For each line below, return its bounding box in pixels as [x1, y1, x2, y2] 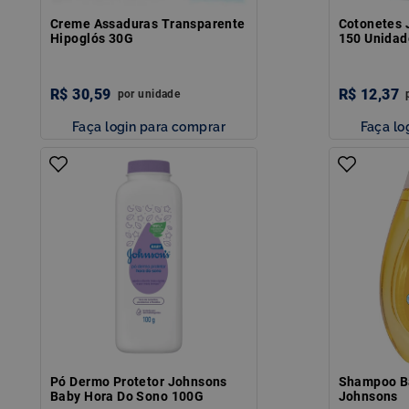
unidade [138, 87, 181, 100]
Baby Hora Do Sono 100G [50, 388, 204, 404]
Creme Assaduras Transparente [50, 16, 246, 31]
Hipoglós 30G [50, 30, 134, 46]
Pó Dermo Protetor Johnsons [50, 373, 227, 389]
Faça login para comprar [72, 118, 225, 134]
